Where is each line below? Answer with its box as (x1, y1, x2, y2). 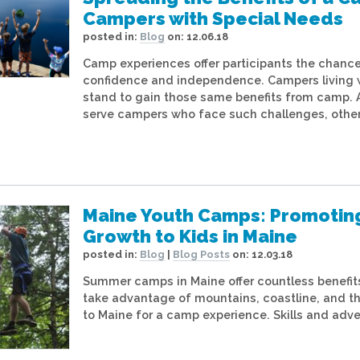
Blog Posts (173, 248, 230, 261)
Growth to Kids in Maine (83, 226, 297, 247)
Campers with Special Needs (83, 8, 343, 30)
